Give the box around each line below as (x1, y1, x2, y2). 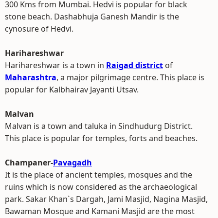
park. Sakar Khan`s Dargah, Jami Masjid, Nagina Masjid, (5, 194, 208, 204)
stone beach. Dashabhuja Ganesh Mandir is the (5, 11, 179, 22)
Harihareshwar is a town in (5, 60, 106, 71)
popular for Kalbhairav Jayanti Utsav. (5, 84, 139, 95)
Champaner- (5, 157, 53, 168)
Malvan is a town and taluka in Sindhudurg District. (5, 121, 193, 131)
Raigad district (106, 60, 163, 71)
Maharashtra (5, 72, 56, 83)
